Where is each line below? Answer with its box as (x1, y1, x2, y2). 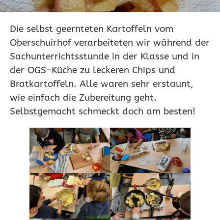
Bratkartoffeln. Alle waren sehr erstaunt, (10, 78, 193, 89)
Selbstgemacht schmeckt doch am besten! (10, 105, 195, 117)
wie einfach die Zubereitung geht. (10, 91, 157, 103)
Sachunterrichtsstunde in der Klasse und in (10, 50, 199, 62)
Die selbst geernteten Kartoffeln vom (10, 23, 173, 34)
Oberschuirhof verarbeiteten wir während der (10, 36, 210, 48)
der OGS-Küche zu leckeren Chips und (10, 64, 175, 76)
